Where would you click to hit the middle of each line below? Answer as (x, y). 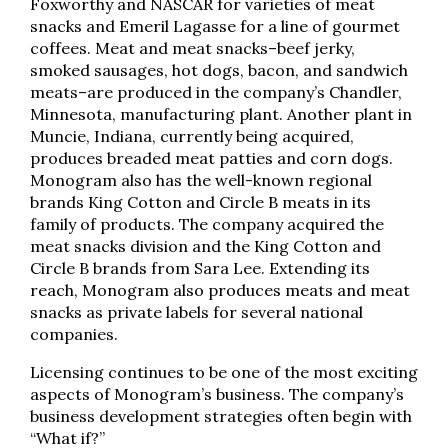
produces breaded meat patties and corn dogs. (211, 158)
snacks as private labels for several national (196, 312)
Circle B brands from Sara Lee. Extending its (200, 268)
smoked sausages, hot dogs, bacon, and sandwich (219, 70)
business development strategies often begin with (221, 416)
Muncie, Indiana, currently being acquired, (192, 136)
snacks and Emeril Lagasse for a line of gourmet (215, 26)
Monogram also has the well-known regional (201, 180)
